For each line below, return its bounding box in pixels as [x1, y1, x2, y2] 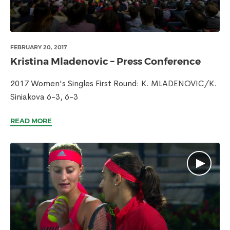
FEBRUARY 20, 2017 [10, 44, 67, 51]
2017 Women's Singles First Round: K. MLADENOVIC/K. [10, 78, 217, 89]
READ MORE [10, 117, 52, 125]
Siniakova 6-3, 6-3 [10, 91, 78, 102]
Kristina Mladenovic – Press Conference [10, 55, 201, 67]
